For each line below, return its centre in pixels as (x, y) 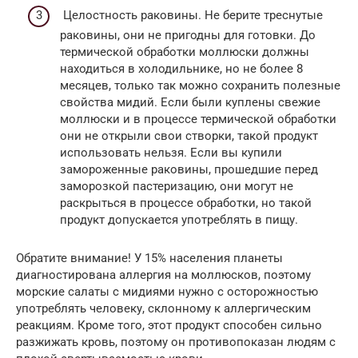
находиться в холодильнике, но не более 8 (181, 69)
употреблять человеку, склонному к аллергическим (163, 309)
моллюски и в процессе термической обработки (198, 119)
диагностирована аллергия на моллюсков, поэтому (163, 275)
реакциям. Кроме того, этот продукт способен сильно (169, 326)
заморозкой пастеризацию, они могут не (177, 187)
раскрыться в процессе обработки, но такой (186, 203)
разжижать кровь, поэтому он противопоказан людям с (176, 342)
